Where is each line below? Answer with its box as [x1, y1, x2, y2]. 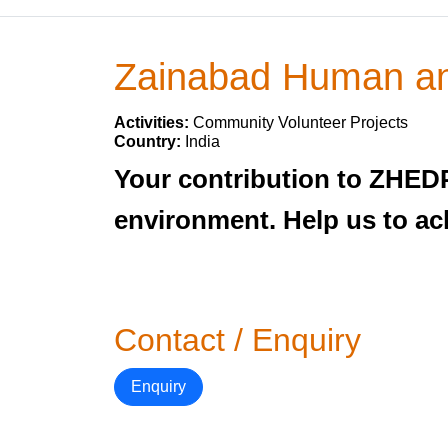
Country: [114, 133, 185, 150]
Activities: [114, 114, 193, 131]
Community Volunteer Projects [193, 114, 408, 131]
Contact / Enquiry [114, 322, 361, 358]
